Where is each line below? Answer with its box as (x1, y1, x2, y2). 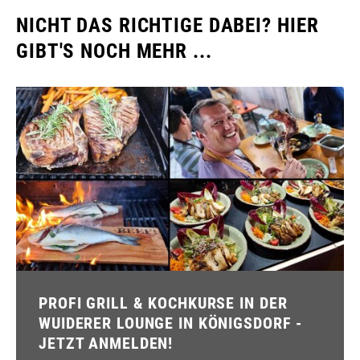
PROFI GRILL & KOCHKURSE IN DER (39, 293, 288, 313)
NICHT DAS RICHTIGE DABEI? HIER (16, 13, 319, 37)
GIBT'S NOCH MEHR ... (16, 39, 212, 63)
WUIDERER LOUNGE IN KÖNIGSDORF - (39, 313, 303, 333)
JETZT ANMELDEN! (39, 333, 174, 354)
